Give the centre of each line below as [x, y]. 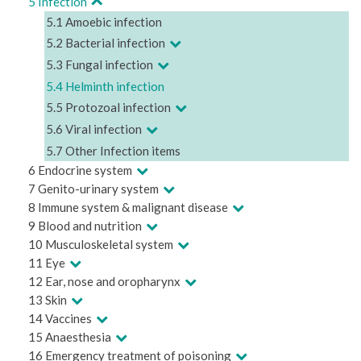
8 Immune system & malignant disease [128, 207]
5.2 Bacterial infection [106, 42]
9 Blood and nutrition [85, 225]
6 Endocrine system [80, 170]
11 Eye [47, 262]
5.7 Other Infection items [113, 150]
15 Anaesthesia [70, 336]
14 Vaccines [60, 318]
